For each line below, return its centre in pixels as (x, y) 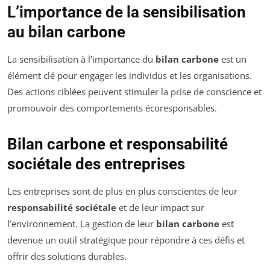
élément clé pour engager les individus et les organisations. (130, 75)
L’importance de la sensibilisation (127, 12)
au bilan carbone (66, 32)
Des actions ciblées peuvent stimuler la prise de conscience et (134, 91)
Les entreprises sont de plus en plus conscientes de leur (122, 191)
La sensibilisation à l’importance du (81, 59)
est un (233, 59)
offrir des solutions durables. (67, 256)
